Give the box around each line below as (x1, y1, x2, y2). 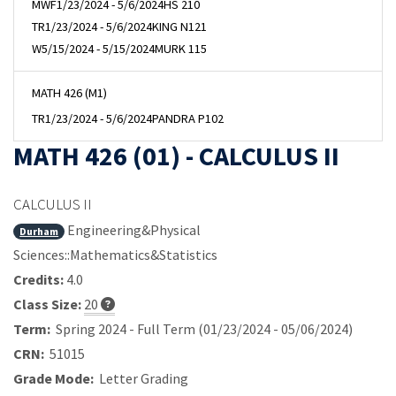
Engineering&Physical (65, 221, 202, 240)
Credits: (13, 270, 64, 289)
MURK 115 (155, 41, 207, 57)
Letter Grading (94, 369, 188, 388)
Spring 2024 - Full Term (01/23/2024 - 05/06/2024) (50, 320, 353, 339)
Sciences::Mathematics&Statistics (13, 246, 217, 264)
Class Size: (13, 295, 81, 314)
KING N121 (152, 19, 207, 35)
